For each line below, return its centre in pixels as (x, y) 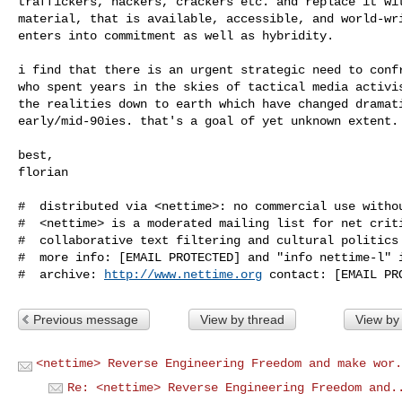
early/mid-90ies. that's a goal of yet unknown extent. (208, 121)
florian (43, 172)
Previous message (86, 319)
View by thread (242, 319)
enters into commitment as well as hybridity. (176, 35)
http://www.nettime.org (183, 274)
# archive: (61, 274)
